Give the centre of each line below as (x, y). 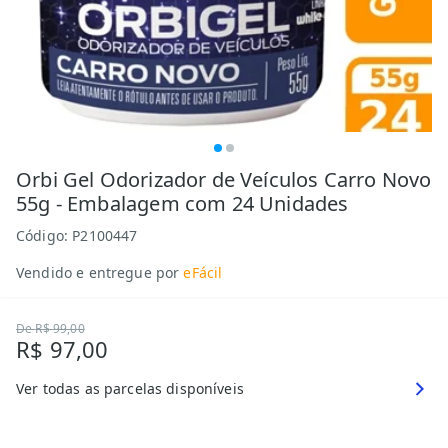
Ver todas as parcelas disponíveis (130, 388)
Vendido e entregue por (98, 272)
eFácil (203, 272)
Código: (44, 235)
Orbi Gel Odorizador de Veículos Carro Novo (224, 179)
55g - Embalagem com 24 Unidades (182, 203)
